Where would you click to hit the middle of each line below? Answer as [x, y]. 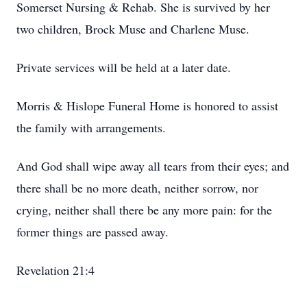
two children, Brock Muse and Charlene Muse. [133, 29]
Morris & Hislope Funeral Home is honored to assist [147, 106]
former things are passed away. [93, 232]
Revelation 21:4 [56, 270]
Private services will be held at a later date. [124, 67]
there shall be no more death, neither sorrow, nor [137, 188]
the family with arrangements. [91, 127]
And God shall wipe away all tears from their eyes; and [153, 166]
